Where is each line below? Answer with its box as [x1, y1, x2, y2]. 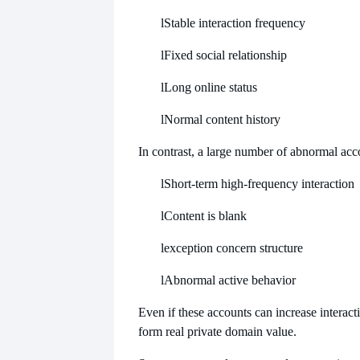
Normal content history [164, 112, 280, 126]
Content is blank [164, 208, 247, 223]
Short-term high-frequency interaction [164, 176, 354, 190]
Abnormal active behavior [164, 272, 296, 287]
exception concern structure [164, 240, 303, 255]
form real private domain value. [138, 324, 297, 338]
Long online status [164, 80, 257, 94]
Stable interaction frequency [164, 15, 305, 30]
